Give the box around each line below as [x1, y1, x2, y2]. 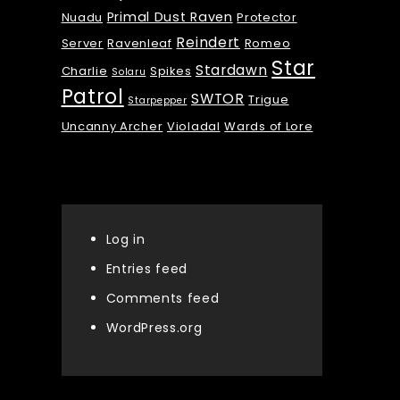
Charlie [61, 62, 108, 80]
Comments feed [105, 289, 220, 308]
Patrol [61, 83, 124, 112]
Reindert [176, 33, 241, 53]
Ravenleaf [107, 35, 172, 53]
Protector [237, 9, 297, 27]
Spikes [150, 62, 192, 80]
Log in [105, 230, 146, 249]
